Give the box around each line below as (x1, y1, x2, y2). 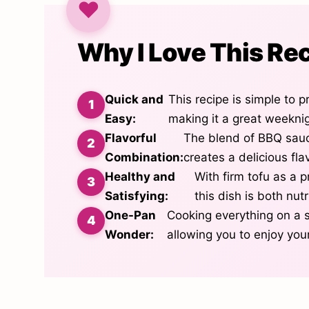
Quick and (105, 92, 163, 106)
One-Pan (105, 208, 156, 222)
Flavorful (105, 131, 157, 145)
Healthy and (105, 170, 175, 183)
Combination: (105, 150, 183, 164)
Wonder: (105, 228, 154, 241)
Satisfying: (105, 189, 168, 203)
